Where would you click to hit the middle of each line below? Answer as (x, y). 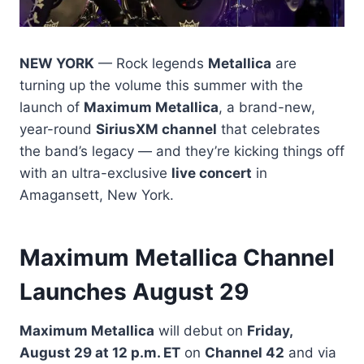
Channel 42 (245, 352)
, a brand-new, (267, 107)
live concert (212, 173)
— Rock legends (151, 63)
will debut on (201, 330)
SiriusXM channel (156, 129)
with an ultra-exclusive (95, 173)
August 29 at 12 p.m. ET (100, 352)
